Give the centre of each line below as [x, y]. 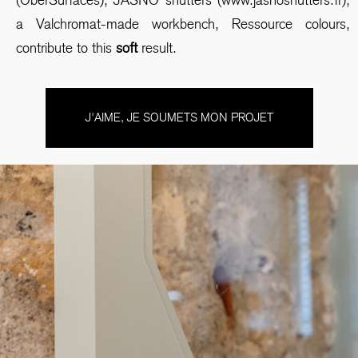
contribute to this [64, 48]
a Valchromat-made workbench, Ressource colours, [183, 24]
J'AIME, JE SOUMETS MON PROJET [179, 118]
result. [159, 48]
